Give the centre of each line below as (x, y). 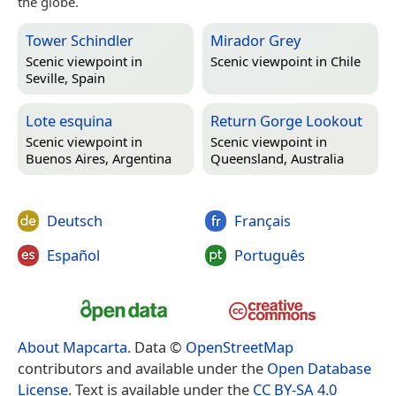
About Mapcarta (72, 346)
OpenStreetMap (240, 346)
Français (262, 220)
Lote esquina (69, 120)
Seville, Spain (65, 77)
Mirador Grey (255, 40)
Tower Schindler (80, 40)
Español (73, 255)
